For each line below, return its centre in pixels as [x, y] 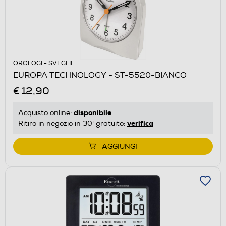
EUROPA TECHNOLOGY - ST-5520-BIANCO [100, 75]
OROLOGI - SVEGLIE [44, 63]
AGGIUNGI [120, 146]
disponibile [93, 112]
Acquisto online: [46, 112]
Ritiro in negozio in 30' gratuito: [73, 123]
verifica [140, 123]
